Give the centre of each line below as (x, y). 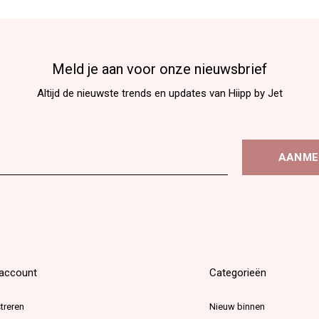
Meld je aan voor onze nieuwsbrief (159, 69)
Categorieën (238, 272)
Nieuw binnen (237, 306)
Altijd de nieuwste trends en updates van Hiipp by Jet (159, 93)
